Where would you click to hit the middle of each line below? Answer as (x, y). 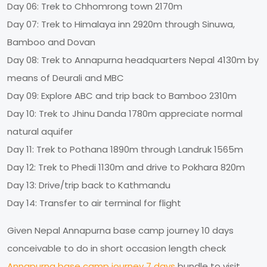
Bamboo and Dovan (51, 42)
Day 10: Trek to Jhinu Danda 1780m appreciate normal (125, 113)
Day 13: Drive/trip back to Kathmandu (89, 185)
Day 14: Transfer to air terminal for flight (94, 203)
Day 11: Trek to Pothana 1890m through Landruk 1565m (125, 149)
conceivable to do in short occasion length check (117, 248)
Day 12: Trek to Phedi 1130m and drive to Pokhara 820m (126, 167)
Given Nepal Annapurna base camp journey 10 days (120, 230)
